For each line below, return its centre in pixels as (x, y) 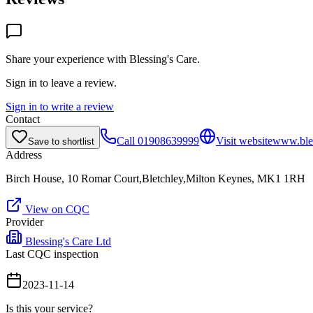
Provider (24, 221)
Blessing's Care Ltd (68, 241)
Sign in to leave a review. (61, 82)
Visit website (244, 140)
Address (24, 154)
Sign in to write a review (60, 106)
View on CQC (56, 209)
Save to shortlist (61, 141)
